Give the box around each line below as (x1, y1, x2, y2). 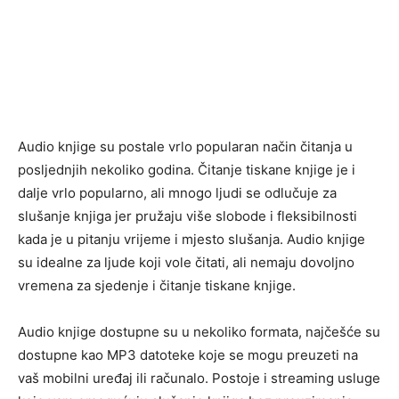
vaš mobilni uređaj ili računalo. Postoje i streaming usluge (18, 370, 380, 387)
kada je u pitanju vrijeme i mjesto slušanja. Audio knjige (18, 231, 365, 248)
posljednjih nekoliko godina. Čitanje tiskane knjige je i (18, 161, 355, 178)
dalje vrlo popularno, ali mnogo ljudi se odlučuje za (18, 184, 337, 201)
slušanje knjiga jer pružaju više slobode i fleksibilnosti (18, 208, 357, 224)
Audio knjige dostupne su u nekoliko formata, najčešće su (18, 323, 380, 340)
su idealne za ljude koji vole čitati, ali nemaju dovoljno (18, 254, 354, 271)
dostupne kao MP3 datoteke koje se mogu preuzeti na (18, 346, 358, 363)
